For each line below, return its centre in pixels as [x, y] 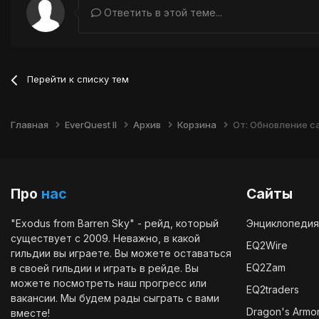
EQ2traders [273, 290]
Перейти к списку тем [78, 79]
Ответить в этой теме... [162, 13]
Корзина [198, 125]
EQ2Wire [267, 246]
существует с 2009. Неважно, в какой [105, 239]
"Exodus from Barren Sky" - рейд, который [115, 224]
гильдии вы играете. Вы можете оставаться [121, 253]
